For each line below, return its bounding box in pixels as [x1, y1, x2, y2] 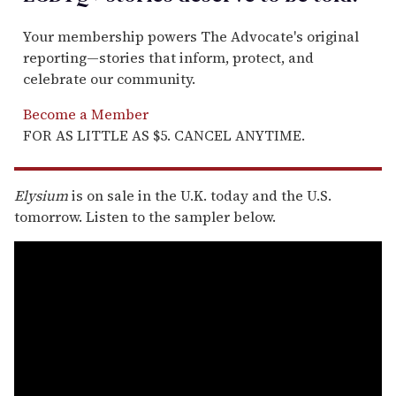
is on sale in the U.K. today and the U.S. [68, 185, 331, 205]
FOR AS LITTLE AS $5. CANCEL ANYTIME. [23, 125, 305, 145]
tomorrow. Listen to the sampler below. [14, 206, 276, 226]
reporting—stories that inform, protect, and [23, 47, 314, 67]
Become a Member [23, 103, 148, 124]
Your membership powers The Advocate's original [23, 26, 359, 46]
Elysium [14, 185, 68, 205]
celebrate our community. [23, 68, 195, 88]
